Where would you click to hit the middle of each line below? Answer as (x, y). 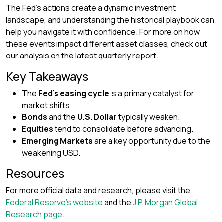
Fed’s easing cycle (74, 93)
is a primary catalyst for (152, 93)
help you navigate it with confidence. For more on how (103, 32)
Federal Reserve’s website (54, 202)
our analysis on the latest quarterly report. (82, 55)
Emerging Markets (57, 141)
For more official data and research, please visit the (98, 190)
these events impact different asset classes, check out (107, 44)
